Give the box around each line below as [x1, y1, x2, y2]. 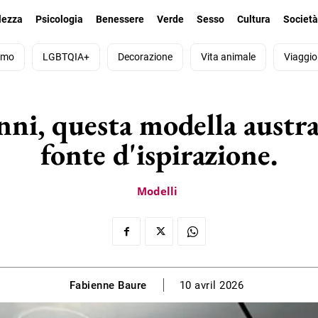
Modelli [137, 184, 177, 199]
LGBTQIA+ [42, 51, 89, 63]
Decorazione [117, 51, 172, 63]
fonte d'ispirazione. [40, 135, 278, 175]
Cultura [237, 13, 271, 26]
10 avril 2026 [179, 279, 244, 292]
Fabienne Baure [69, 278, 147, 292]
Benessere [96, 13, 145, 26]
